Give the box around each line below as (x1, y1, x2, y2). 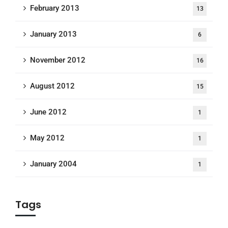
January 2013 (30, 29, 77, 39)
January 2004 (30, 159, 77, 168)
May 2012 (30, 133, 65, 142)
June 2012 (30, 107, 67, 117)
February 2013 (30, 3, 79, 13)
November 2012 (30, 55, 85, 65)
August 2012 (30, 81, 75, 91)
